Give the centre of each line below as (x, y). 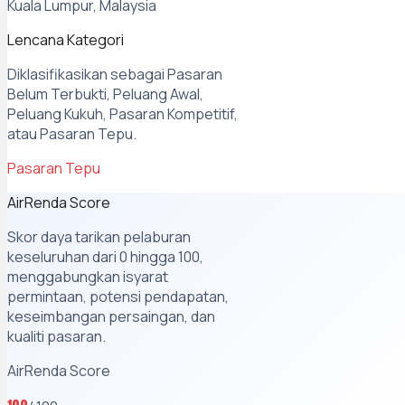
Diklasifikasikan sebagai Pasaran (115, 75)
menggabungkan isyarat (88, 277)
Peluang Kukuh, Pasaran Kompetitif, (122, 114)
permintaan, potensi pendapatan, (118, 297)
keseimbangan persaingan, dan (111, 317)
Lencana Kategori (66, 40)
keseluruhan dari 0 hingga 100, (105, 257)
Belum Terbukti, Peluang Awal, (105, 94)
